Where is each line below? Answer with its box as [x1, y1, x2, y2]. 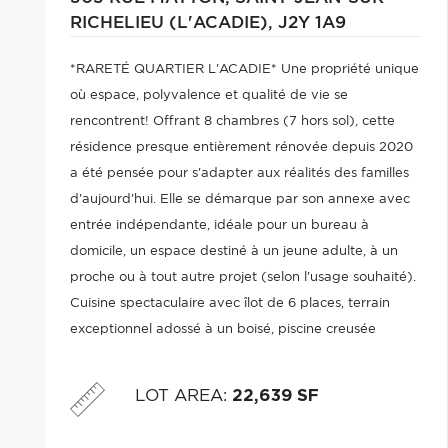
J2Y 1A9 [277, 15, 346, 31]
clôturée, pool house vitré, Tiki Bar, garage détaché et [69, 349, 413, 362]
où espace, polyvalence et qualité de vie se [69, 89, 348, 102]
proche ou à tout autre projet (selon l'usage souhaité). [69, 271, 416, 284]
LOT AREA [134, 387, 223, 404]
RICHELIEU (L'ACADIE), [69, 15, 278, 31]
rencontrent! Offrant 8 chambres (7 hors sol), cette [69, 115, 395, 128]
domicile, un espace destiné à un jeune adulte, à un [69, 245, 398, 258]
